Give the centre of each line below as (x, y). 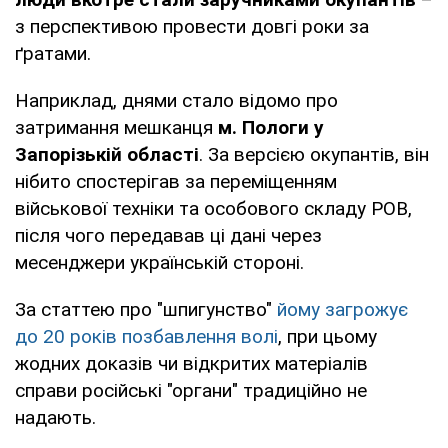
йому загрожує (342, 309)
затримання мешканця (116, 127)
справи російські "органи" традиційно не (191, 390)
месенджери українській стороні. (159, 262)
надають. (55, 417)
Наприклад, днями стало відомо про (176, 100)
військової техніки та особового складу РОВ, (213, 208)
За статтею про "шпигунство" (146, 309)
